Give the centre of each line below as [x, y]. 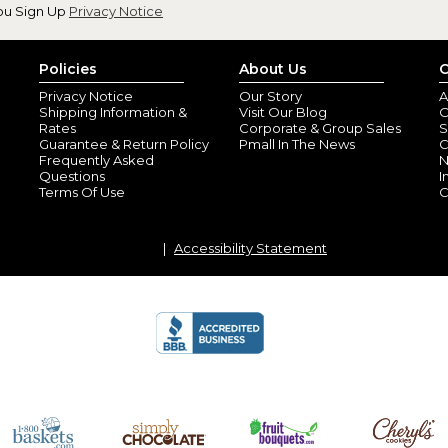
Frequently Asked [96, 160]
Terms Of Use [82, 192]
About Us [273, 69]
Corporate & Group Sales [320, 128]
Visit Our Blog [283, 112]
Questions [72, 176]
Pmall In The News [297, 144]
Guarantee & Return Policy [124, 144]
